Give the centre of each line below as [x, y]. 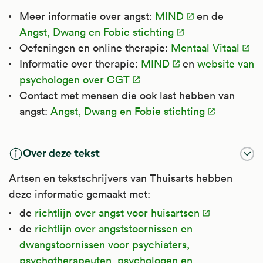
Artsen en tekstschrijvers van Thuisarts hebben [121, 178]
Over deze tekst [61, 153]
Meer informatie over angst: [87, 16]
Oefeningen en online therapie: [95, 48]
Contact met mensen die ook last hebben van [127, 95]
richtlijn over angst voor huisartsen [117, 213]
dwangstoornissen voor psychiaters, [104, 244]
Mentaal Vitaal [205, 48]
